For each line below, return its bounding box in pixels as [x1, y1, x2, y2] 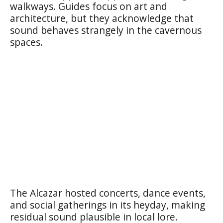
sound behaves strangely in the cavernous [10, 23, 202, 37]
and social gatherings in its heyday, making [10, 198, 205, 212]
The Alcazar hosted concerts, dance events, [10, 186, 206, 200]
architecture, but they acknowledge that [10, 11, 194, 25]
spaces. [10, 35, 43, 49]
